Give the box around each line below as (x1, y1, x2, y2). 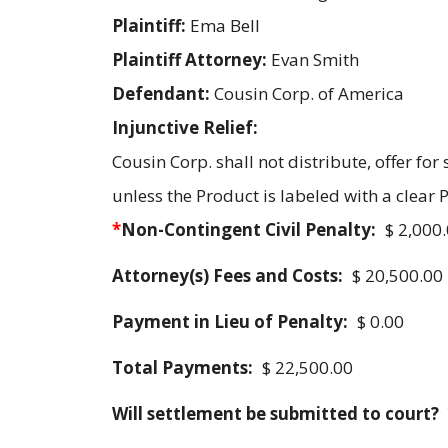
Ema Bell (190, 13, 260, 37)
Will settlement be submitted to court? (112, 401, 439, 425)
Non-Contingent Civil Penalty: (121, 217, 376, 241)
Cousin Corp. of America (214, 81, 404, 105)
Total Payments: (112, 355, 253, 379)
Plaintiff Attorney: (112, 47, 271, 71)
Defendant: (112, 81, 214, 105)
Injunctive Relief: (112, 115, 262, 139)
